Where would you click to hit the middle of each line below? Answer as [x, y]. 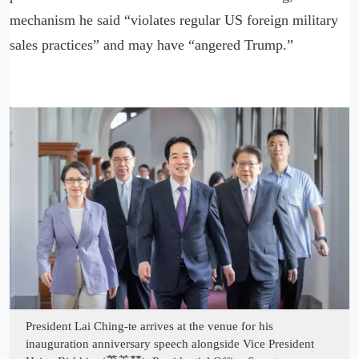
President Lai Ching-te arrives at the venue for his [149, 326]
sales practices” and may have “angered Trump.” [151, 44]
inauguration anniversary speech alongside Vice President [170, 343]
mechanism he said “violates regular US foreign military [174, 20]
